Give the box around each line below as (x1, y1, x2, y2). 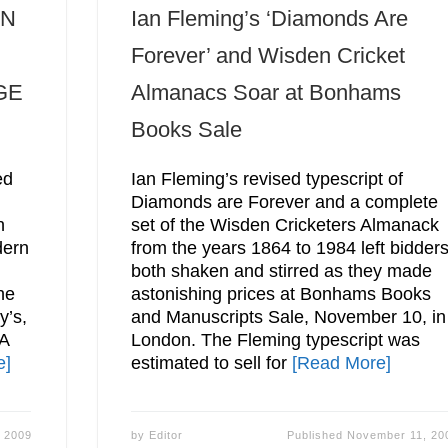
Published (287, 428, 348, 441)
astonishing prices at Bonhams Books (131, 284, 432, 305)
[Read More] (292, 353, 392, 374)
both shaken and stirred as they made (131, 261, 433, 282)
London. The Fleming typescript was (131, 330, 421, 351)
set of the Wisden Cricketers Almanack (131, 215, 440, 236)
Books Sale (131, 116, 243, 142)
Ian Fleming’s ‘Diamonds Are (131, 5, 409, 31)
